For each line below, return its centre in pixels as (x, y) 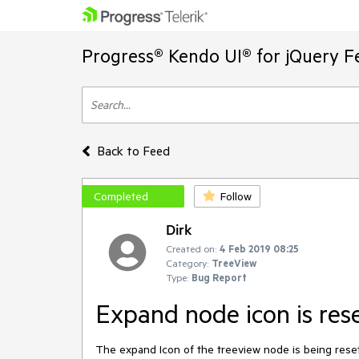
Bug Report (219, 277)
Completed (121, 196)
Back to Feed (133, 151)
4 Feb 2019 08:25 (259, 248)
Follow (236, 196)
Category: (187, 263)
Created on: (191, 248)
